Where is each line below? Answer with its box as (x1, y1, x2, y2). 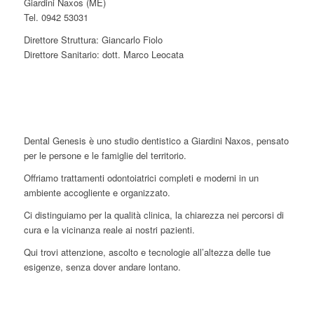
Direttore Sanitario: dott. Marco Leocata (23, 47, 184, 61)
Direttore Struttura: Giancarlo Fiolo (23, 32, 163, 46)
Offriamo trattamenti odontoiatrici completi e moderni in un (23, 171, 259, 185)
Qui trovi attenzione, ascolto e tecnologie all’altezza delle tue (23, 245, 271, 259)
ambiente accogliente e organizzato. (23, 186, 170, 200)
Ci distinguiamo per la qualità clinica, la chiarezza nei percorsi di (23, 208, 284, 222)
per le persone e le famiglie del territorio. (23, 149, 186, 163)
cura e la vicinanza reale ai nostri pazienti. (23, 223, 195, 237)
